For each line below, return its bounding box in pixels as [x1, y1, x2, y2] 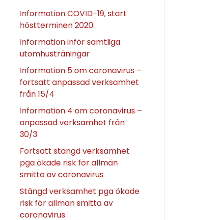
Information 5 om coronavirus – [20, 64, 141, 76]
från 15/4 [20, 88, 55, 100]
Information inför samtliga [20, 36, 120, 48]
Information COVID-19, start [20, 7, 127, 19]
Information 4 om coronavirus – [20, 105, 142, 116]
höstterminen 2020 [20, 19, 93, 31]
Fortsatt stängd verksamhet [20, 145, 130, 157]
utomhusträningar [20, 48, 90, 59]
